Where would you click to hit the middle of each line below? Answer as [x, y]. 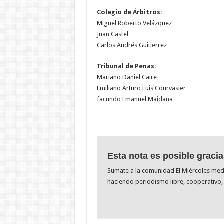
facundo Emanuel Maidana [135, 99]
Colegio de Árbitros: [129, 12]
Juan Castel [112, 34]
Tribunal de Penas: [126, 66]
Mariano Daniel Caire [127, 77]
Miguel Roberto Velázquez [134, 23]
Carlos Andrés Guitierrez [132, 45]
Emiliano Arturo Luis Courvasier [141, 88]
